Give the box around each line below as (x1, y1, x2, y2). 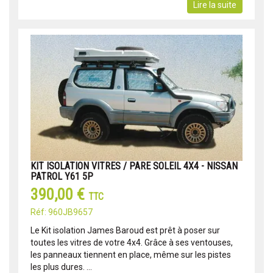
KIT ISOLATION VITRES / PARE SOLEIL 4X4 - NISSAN (30, 160, 238, 172)
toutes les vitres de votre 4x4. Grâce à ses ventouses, (30, 237, 233, 247)
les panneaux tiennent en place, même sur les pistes (30, 249, 231, 260)
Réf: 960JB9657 (30, 207, 93, 217)
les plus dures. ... (30, 261, 92, 272)
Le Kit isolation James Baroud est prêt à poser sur (30, 225, 220, 235)
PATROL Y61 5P (30, 170, 93, 182)
